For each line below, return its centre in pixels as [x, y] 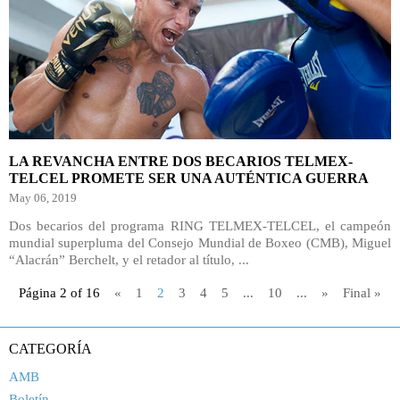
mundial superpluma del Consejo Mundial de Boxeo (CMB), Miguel [200, 243]
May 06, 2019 [43, 198]
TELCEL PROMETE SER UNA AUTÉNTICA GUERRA [189, 178]
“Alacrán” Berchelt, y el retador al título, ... [129, 260]
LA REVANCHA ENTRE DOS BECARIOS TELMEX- [181, 161]
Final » [362, 293]
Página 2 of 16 [59, 293]
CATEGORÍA [50, 349]
